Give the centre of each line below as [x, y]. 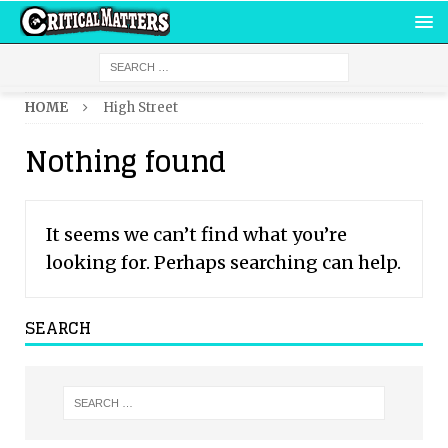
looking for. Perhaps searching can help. [223, 262]
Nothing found [125, 162]
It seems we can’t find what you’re [196, 234]
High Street [140, 107]
